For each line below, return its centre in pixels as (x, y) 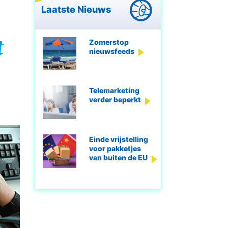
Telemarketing (115, 91)
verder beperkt (115, 100)
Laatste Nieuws (77, 9)
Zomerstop (109, 42)
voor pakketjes (115, 149)
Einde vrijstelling (119, 139)
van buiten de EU (119, 158)
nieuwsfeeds (112, 51)
